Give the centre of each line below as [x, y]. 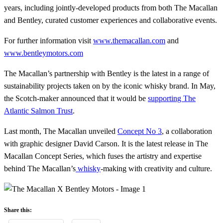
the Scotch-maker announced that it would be [76, 99]
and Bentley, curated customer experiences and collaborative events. [111, 20]
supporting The [172, 99]
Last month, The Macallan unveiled [61, 131]
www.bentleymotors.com [44, 53]
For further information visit [49, 41]
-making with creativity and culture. [156, 169]
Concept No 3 [140, 131]
